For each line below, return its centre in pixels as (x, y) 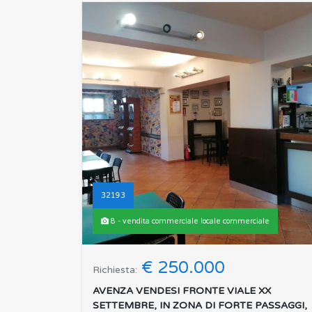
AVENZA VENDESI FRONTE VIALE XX (182, 291)
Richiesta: (115, 270)
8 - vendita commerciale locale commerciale (189, 221)
